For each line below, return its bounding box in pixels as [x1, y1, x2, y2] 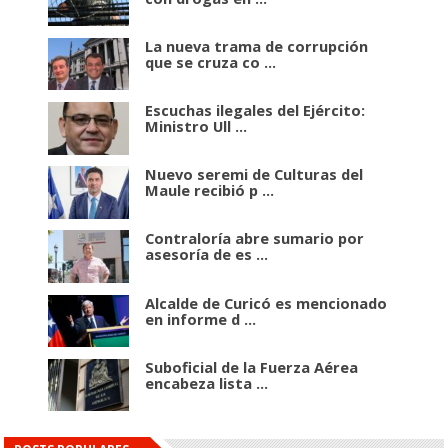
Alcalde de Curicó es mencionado [145, 292, 388, 313]
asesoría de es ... [145, 244, 269, 265]
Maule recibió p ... [145, 180, 275, 201]
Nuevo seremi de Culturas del [145, 164, 364, 185]
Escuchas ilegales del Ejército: [145, 100, 366, 121]
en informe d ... [145, 308, 257, 329]
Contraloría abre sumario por [145, 228, 365, 249]
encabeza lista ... [145, 372, 269, 393]
